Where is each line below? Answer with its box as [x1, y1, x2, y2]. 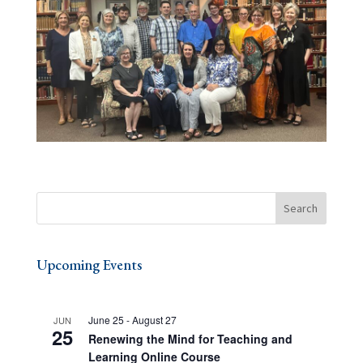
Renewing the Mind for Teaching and [88, 331, 293, 348]
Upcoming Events [36, 254, 142, 274]
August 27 [131, 313, 177, 327]
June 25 [88, 313, 124, 327]
